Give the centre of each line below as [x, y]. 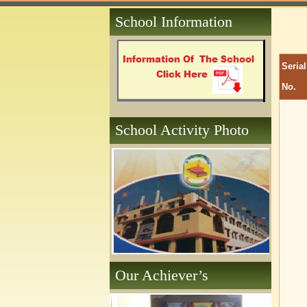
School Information [174, 22]
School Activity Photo [182, 130]
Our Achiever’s [162, 275]
